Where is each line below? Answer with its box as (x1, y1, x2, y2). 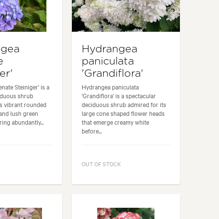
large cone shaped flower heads (82, 108, 165, 117)
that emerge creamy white (82, 117, 150, 126)
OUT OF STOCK (82, 160, 121, 168)
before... (82, 126, 102, 135)
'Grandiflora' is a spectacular (82, 90, 156, 100)
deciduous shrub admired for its (82, 99, 167, 109)
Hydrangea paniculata (82, 82, 139, 91)
